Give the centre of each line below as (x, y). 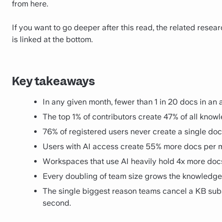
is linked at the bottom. (52, 39)
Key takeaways (54, 82)
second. (57, 203)
